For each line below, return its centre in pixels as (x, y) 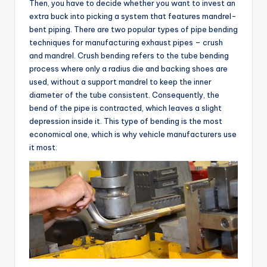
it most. (43, 148)
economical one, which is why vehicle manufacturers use (133, 134)
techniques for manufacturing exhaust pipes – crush (126, 43)
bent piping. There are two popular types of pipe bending (133, 30)
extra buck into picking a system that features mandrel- (133, 16)
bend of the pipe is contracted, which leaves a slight (125, 108)
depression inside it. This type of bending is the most (126, 121)
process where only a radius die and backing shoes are (128, 69)
